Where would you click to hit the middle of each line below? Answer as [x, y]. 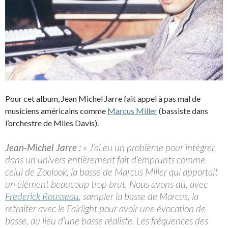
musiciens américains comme [56, 110]
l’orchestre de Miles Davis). [52, 123]
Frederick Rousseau [42, 196]
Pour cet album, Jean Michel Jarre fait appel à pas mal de [103, 98]
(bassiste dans [183, 110]
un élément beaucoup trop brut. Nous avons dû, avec [106, 184]
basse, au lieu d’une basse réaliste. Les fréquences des [107, 220]
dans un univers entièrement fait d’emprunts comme [105, 159]
